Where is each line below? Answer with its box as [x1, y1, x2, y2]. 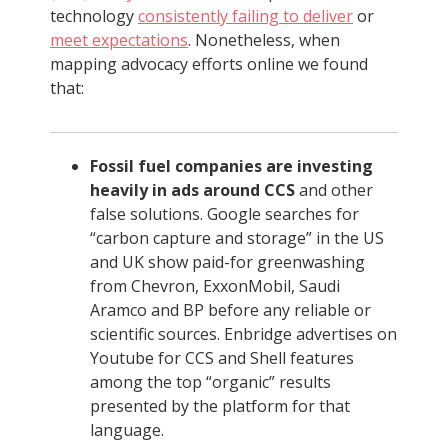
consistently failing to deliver [138, 5, 353, 27]
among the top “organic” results [90, 371, 331, 393]
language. [90, 419, 164, 441]
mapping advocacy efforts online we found [50, 53, 368, 75]
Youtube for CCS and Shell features [90, 347, 354, 369]
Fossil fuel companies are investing [90, 155, 373, 177]
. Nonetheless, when [188, 29, 340, 51]
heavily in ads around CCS [90, 179, 295, 201]
